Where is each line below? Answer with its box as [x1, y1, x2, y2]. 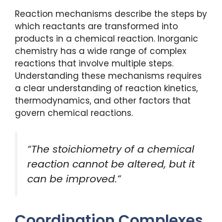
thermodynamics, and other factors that [15, 94, 191, 107]
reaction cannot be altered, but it [27, 157, 195, 171]
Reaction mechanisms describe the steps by [15, 7, 207, 20]
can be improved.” [27, 172, 121, 186]
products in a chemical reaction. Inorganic [15, 32, 198, 45]
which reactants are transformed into [15, 20, 178, 32]
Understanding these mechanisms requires [15, 69, 202, 82]
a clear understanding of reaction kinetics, [15, 82, 198, 94]
